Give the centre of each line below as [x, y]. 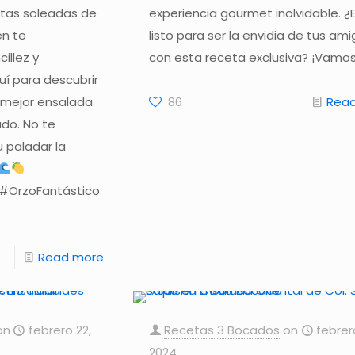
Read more [71, 257]
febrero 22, [59, 330]
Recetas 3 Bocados [222, 330]
